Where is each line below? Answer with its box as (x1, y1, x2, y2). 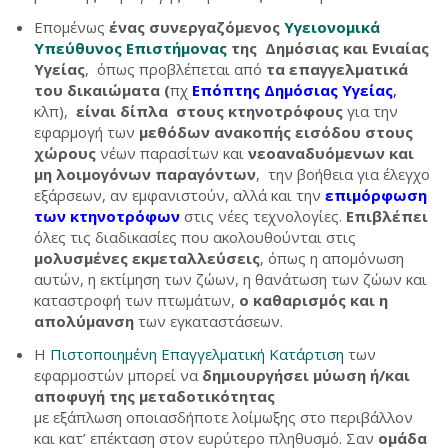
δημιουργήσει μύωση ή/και (202, 365, 410, 385)
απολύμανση (34, 311, 138, 331)
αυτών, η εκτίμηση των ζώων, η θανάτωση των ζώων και (34, 269, 427, 289)
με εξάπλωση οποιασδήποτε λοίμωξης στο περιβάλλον (34, 407, 417, 427)
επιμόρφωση (325, 185, 427, 205)
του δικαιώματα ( (34, 80, 170, 100)
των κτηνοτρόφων (34, 206, 184, 226)
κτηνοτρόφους (228, 101, 347, 121)
